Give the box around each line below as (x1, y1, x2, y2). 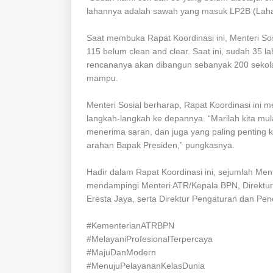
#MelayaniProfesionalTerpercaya (87, 234, 213, 244)
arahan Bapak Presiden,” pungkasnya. (87, 140, 235, 151)
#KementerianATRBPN (87, 221, 174, 231)
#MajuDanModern (87, 247, 156, 258)
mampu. (87, 73, 118, 83)
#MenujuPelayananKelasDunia (87, 261, 205, 271)
